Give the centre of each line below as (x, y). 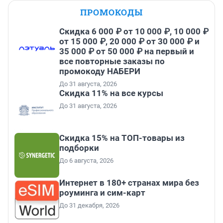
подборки (79, 148)
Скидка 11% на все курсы (111, 93)
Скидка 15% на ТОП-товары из (122, 138)
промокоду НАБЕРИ (100, 71)
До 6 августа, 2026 (86, 161)
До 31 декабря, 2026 (89, 206)
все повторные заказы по (112, 61)
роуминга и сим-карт (102, 193)
